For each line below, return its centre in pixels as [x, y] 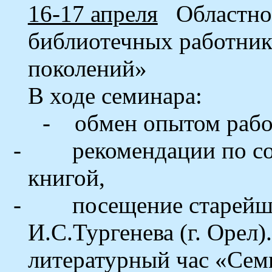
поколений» [87, 68]
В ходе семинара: [115, 96]
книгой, [66, 178]
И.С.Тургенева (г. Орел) [147, 232]
